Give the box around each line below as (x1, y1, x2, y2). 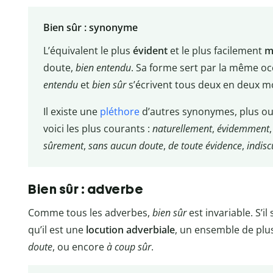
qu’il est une (28, 222, 86, 236)
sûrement (43, 139, 83, 153)
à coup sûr (107, 239, 151, 253)
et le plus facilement (169, 44, 264, 58)
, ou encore (52, 239, 107, 253)
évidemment (214, 122, 269, 136)
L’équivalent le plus (43, 44, 133, 58)
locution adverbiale (86, 222, 175, 236)
